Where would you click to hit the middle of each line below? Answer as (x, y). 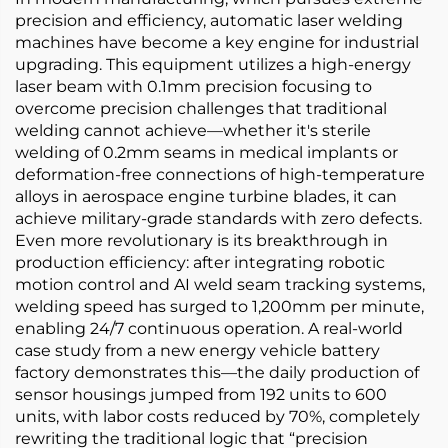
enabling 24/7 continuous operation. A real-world (209, 328)
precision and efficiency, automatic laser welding (209, 20)
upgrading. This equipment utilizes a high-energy (213, 64)
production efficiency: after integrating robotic (200, 262)
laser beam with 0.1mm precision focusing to (193, 86)
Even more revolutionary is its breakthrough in (201, 240)
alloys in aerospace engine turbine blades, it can (206, 196)
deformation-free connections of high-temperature (220, 174)
